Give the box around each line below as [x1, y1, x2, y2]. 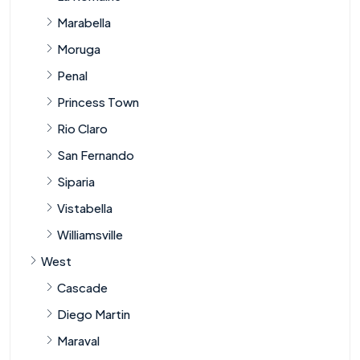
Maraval [57, 332, 100, 348]
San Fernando [57, 146, 134, 162]
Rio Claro [57, 120, 108, 136]
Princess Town [57, 93, 139, 109]
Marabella [57, 14, 111, 30]
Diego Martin [57, 305, 130, 321]
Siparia [57, 173, 95, 189]
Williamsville [57, 226, 123, 242]
